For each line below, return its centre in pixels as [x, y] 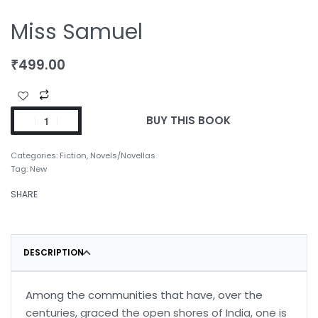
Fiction [73, 156]
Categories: [35, 156]
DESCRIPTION [54, 253]
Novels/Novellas [123, 156]
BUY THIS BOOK [188, 121]
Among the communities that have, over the [144, 295]
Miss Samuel [77, 32]
